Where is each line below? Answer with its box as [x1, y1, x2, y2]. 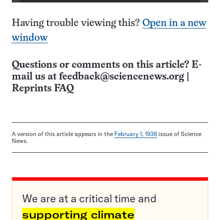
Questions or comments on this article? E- [12, 60, 202, 70]
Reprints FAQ [12, 84, 74, 94]
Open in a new [142, 19, 206, 28]
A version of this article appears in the [12, 130, 114, 138]
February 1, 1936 [114, 130, 157, 138]
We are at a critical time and [22, 192, 157, 206]
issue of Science [157, 130, 201, 138]
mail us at [12, 72, 59, 82]
